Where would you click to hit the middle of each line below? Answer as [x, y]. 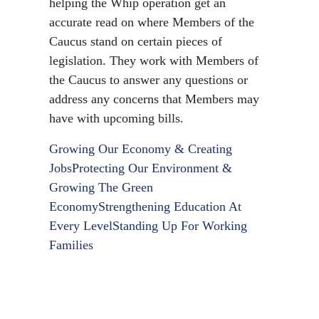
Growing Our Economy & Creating [141, 149]
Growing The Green [101, 187]
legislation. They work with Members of [154, 61]
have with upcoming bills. [116, 118]
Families [71, 245]
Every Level [81, 226]
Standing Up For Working [180, 226]
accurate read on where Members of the [152, 22]
